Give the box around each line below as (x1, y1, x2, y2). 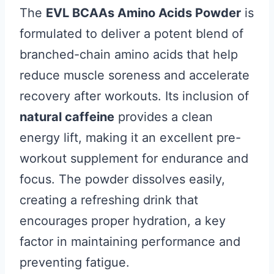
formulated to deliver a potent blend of (20, 26, 243, 41)
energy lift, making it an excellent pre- (20, 130, 241, 145)
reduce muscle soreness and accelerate (20, 68, 250, 83)
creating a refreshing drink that (20, 193, 198, 207)
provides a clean (114, 109, 213, 124)
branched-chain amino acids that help (20, 47, 238, 62)
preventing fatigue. (20, 255, 130, 270)
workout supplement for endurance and (20, 151, 248, 166)
